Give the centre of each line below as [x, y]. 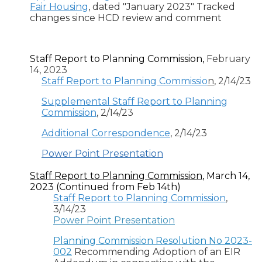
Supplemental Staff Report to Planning [135, 102]
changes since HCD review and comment [127, 18]
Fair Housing [59, 7]
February [228, 59]
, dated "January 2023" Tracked [162, 7]
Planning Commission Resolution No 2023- [153, 241]
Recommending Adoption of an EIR [156, 252]
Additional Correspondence [106, 133]
